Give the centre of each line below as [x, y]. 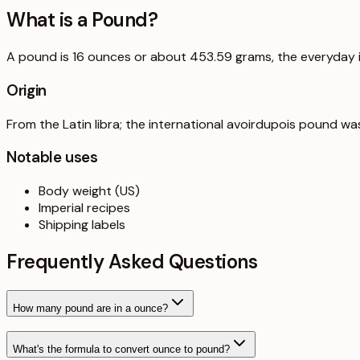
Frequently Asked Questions [132, 261]
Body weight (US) [89, 190]
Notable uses [52, 157]
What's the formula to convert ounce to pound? [121, 350]
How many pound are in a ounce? [90, 308]
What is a [49, 20]
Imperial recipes [84, 207]
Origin [27, 90]
